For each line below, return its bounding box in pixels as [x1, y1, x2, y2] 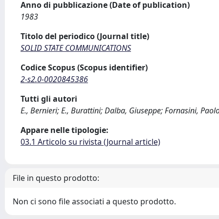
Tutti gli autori [21, 93, 77, 104]
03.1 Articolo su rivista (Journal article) [21, 136, 160, 147]
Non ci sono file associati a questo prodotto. [13, 196, 176, 207]
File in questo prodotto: [13, 173, 99, 183]
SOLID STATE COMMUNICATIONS [21, 43, 131, 53]
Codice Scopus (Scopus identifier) [21, 62, 148, 73]
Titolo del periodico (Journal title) [21, 31, 149, 42]
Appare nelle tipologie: [21, 125, 109, 135]
